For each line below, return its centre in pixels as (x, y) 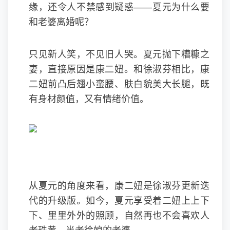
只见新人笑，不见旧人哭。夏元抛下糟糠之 (119, 54)
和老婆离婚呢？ (61, 22)
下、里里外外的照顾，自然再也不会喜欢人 (119, 216)
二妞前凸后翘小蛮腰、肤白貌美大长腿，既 (119, 84)
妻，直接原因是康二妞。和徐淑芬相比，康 (119, 69)
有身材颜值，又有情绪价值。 (89, 99)
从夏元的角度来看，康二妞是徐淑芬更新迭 (119, 186)
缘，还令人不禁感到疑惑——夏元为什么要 (119, 7)
